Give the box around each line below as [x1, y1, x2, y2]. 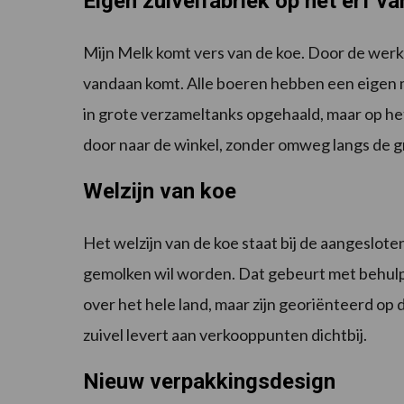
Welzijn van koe [83, 178, 236, 204]
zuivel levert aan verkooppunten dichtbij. [83, 324, 367, 344]
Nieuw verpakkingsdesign [83, 368, 335, 394]
